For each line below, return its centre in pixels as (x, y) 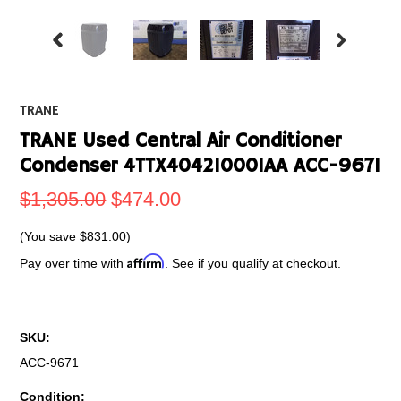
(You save (50, 236)
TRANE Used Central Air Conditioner (181, 141)
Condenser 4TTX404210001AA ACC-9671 (200, 166)
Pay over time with (74, 263)
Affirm (146, 261)
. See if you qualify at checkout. (253, 263)
